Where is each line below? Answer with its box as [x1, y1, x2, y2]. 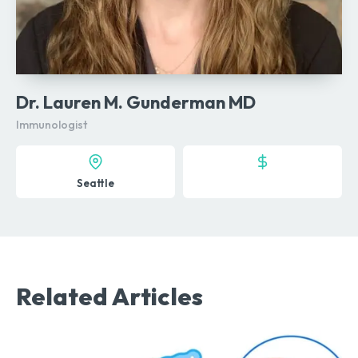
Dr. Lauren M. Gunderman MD [16, 91, 256, 114]
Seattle [77, 177, 114, 190]
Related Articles [16, 281, 203, 312]
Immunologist [16, 117, 87, 133]
